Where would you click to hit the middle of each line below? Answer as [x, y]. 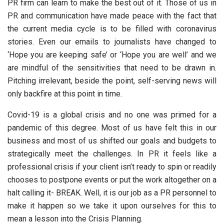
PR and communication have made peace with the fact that [112, 15]
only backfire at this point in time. [65, 93]
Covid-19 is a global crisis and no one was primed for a [112, 114]
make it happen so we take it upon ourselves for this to [112, 205]
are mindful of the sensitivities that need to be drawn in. [112, 67]
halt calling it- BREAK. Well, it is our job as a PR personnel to [112, 192]
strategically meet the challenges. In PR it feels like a [112, 153]
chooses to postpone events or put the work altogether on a [112, 179]
